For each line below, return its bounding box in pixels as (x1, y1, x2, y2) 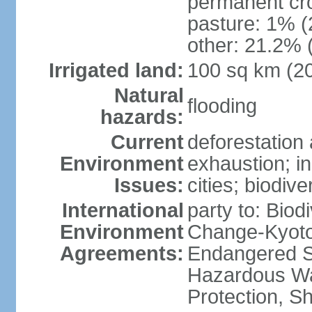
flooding (187, 95, 257, 117)
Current (110, 131, 184, 153)
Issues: (114, 174, 184, 196)
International (61, 199, 184, 221)
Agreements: (59, 242, 184, 265)
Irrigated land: (48, 59, 184, 81)
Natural (114, 84, 184, 107)
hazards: (100, 106, 184, 128)
